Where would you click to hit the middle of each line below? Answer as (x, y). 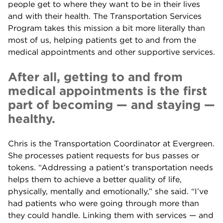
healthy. (32, 119)
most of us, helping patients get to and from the (102, 40)
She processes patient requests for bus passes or (104, 156)
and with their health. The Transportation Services (105, 16)
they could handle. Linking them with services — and (111, 216)
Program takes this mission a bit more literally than (107, 28)
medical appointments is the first (108, 91)
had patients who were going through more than (104, 204)
